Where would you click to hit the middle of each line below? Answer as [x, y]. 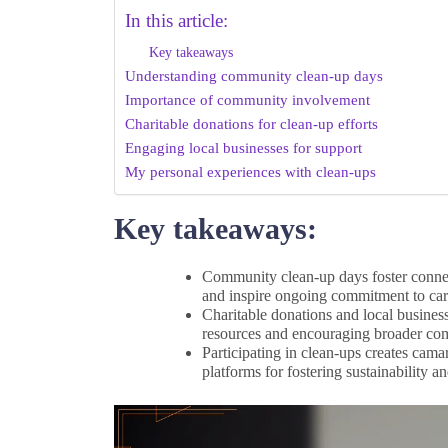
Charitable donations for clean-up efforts [251, 123]
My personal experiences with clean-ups [250, 171]
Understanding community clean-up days [254, 75]
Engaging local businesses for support [243, 147]
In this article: [176, 20]
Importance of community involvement [247, 99]
